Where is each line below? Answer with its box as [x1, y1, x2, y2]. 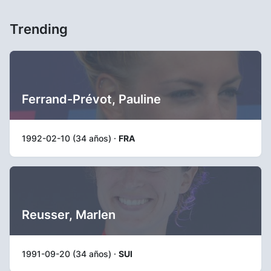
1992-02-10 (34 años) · [22, 132, 119, 143]
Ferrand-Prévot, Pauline [22, 91, 161, 106]
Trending [10, 21, 68, 37]
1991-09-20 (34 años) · [22, 248, 119, 259]
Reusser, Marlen [22, 207, 116, 222]
